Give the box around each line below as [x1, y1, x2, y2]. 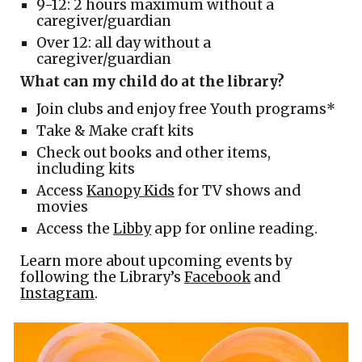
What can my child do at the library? [20, 72, 285, 90]
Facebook [184, 267, 251, 286]
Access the [36, 219, 114, 238]
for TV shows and [175, 181, 301, 200]
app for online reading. [151, 219, 318, 238]
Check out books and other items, [36, 143, 271, 162]
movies [36, 197, 89, 216]
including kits [36, 159, 136, 178]
